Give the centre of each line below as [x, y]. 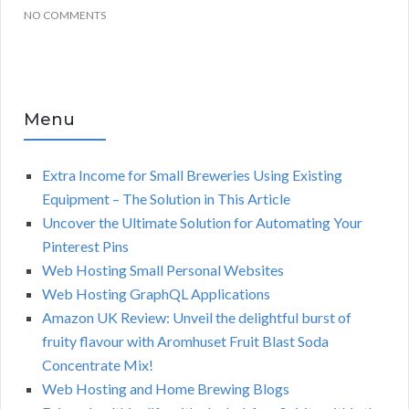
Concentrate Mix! [98, 365]
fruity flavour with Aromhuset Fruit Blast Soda [185, 341]
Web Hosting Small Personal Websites [163, 270]
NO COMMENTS [65, 16]
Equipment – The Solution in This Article [166, 199]
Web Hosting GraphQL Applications [156, 294]
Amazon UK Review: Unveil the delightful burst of [197, 318]
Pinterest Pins [85, 246]
